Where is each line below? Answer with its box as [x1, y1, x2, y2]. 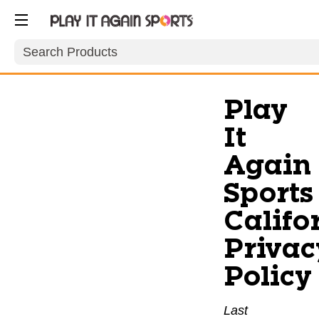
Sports [224, 180, 314, 208]
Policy [224, 263, 312, 291]
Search [14, 39, 55, 53]
